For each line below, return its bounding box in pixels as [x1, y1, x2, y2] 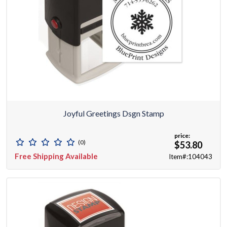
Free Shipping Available [15, 152, 98, 161]
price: [174, 132, 190, 140]
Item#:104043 [169, 153, 212, 161]
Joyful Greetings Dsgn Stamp [63, 108, 164, 119]
